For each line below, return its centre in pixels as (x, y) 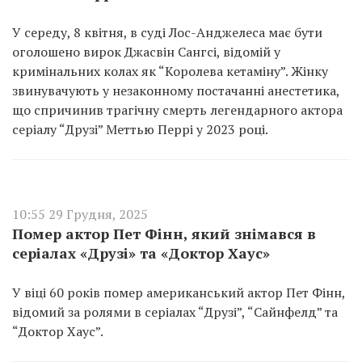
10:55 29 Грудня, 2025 (80, 214)
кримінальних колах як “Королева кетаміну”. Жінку (170, 71)
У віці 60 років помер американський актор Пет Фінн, (179, 293)
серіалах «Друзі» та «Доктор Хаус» (141, 253)
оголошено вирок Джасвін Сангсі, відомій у (146, 52)
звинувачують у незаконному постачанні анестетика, (176, 90)
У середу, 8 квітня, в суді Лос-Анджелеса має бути (167, 32)
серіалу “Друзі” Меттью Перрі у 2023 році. (140, 129)
